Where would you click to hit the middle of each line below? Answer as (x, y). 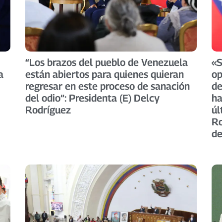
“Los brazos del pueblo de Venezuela (106, 62)
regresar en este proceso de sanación (107, 86)
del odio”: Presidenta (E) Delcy (92, 98)
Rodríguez (48, 110)
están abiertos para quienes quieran (104, 74)
